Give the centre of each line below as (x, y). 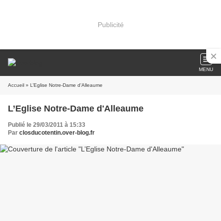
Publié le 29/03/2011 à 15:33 (47, 125)
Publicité (110, 24)
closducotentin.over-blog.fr (57, 133)
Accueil (16, 85)
